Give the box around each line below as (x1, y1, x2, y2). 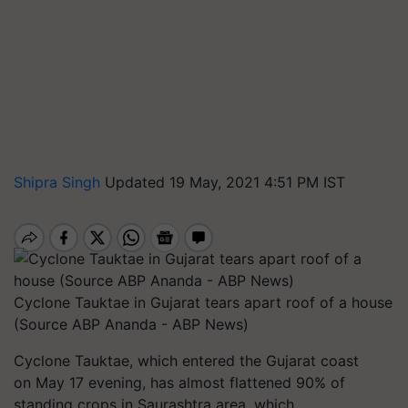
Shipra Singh (14, 173, 105, 191)
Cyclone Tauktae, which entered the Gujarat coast (14, 352, 359, 370)
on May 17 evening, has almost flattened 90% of (14, 373, 345, 392)
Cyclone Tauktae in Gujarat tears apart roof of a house (14, 293, 393, 311)
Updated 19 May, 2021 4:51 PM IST (105, 173, 345, 191)
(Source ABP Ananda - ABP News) (14, 315, 249, 333)
